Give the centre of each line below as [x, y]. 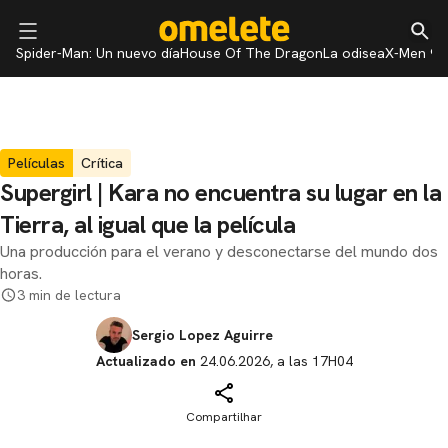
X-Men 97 [415, 53]
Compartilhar [224, 417]
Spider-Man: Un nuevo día [98, 53]
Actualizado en [145, 361]
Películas [36, 163]
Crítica [102, 163]
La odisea [354, 53]
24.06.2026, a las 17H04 [274, 361]
